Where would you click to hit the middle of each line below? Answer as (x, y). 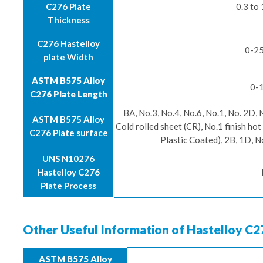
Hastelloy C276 (68, 172)
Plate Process (68, 186)
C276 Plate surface (68, 133)
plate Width (68, 57)
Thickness (68, 20)
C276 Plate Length (68, 94)
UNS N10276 (68, 159)
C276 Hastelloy (68, 43)
